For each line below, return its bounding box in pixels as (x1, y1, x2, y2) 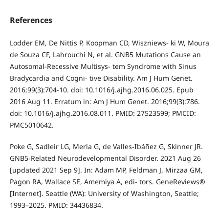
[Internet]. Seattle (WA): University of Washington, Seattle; (9, 189, 199, 198)
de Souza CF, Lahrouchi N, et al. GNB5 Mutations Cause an (9, 50, 201, 60)
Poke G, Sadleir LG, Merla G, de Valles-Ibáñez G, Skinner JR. (9, 142, 203, 152)
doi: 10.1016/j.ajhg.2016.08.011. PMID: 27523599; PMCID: (9, 109, 196, 118)
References (9, 15, 52, 26)
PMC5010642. (9, 120, 54, 130)
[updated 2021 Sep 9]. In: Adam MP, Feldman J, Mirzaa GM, (9, 165, 203, 175)
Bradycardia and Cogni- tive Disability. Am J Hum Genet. (9, 73, 193, 83)
